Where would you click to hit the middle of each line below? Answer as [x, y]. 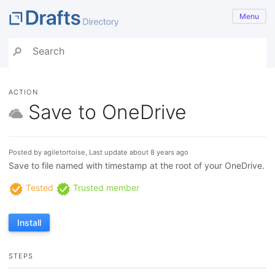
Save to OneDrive [107, 112]
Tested [38, 188]
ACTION [23, 92]
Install [29, 222]
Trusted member [105, 188]
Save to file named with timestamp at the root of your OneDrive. [137, 166]
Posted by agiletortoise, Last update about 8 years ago [99, 153]
